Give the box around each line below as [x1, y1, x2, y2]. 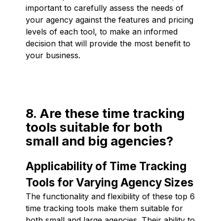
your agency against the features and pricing [26, 14, 193, 25]
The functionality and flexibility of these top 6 [26, 191, 195, 201]
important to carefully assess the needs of [26, 2, 184, 13]
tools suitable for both [26, 119, 162, 135]
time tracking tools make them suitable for [26, 203, 183, 213]
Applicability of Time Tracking [26, 159, 186, 173]
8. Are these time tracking [26, 105, 184, 121]
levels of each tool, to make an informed [26, 26, 178, 37]
